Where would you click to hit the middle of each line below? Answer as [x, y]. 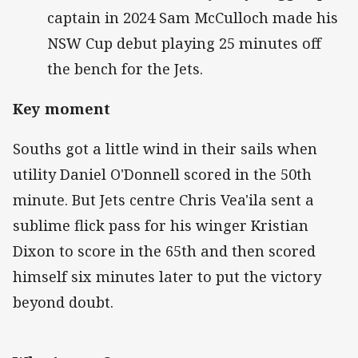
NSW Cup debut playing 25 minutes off [184, 43]
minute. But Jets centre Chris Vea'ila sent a [163, 199]
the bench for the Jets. [125, 68]
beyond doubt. [65, 302]
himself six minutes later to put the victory [167, 276]
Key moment [62, 108]
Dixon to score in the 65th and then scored [164, 251]
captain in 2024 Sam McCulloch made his [193, 17]
